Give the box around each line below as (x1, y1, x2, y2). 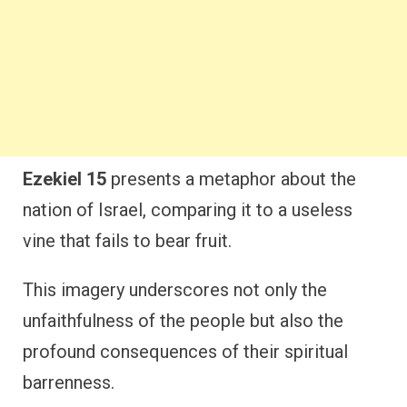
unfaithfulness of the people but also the (23, 309, 343, 332)
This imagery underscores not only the (23, 278, 327, 301)
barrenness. (23, 371, 114, 393)
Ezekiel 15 (23, 167, 106, 190)
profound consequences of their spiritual (23, 340, 348, 362)
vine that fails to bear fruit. (23, 229, 232, 252)
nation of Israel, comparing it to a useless (23, 198, 352, 221)
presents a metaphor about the (106, 167, 356, 190)
